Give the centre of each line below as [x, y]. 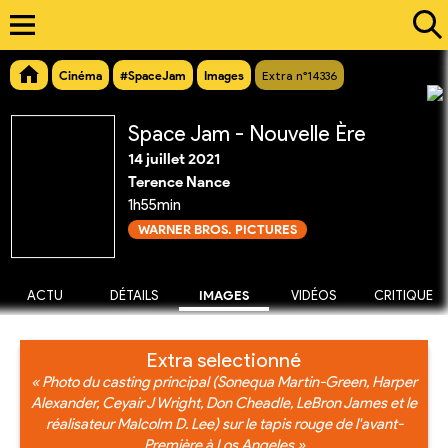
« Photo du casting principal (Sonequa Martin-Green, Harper [224, 382]
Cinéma [80, 76]
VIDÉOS [313, 295]
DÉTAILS [134, 295]
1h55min [154, 205]
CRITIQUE [403, 295]
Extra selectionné [224, 360]
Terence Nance [179, 182]
